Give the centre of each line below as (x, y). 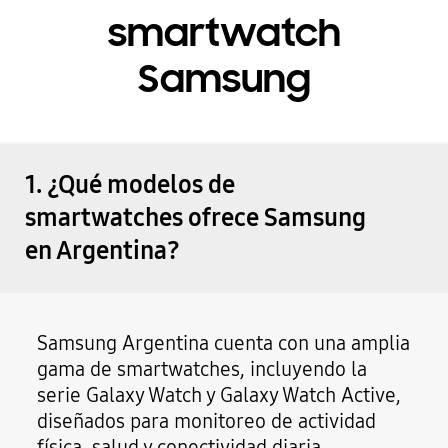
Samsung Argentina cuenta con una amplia (224, 343)
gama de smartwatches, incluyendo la (202, 369)
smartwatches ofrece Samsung (195, 218)
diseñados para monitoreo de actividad (207, 421)
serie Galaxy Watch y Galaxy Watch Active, (219, 395)
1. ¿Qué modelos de (129, 185)
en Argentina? (102, 251)
